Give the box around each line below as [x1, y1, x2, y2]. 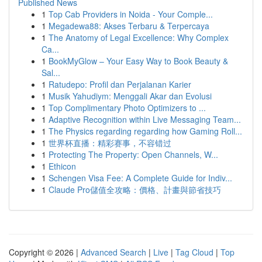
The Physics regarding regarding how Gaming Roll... [49, 125, 242, 137]
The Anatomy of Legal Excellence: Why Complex [49, 32, 229, 43]
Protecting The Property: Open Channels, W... [49, 149, 218, 160]
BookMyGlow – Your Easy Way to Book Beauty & [49, 55, 228, 67]
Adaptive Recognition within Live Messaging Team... [49, 113, 241, 125]
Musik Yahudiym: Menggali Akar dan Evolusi [49, 90, 212, 102]
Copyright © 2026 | [9, 246, 81, 258]
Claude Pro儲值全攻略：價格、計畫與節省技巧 [49, 184, 221, 195]
